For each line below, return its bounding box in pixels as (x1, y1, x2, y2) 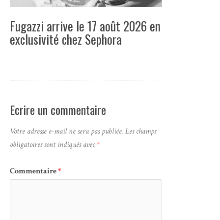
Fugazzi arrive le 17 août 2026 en (10, 17, 161, 35)
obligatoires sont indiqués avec (10, 139, 97, 150)
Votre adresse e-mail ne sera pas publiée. (10, 126, 123, 137)
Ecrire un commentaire (10, 100, 106, 118)
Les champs (125, 126, 156, 137)
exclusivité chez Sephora (10, 30, 122, 49)
